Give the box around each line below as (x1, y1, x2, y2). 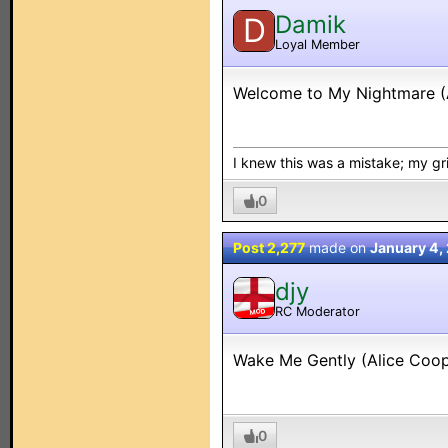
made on (305, 239, 370, 256)
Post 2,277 (233, 239, 305, 256)
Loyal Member (275, 36, 360, 52)
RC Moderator (275, 303, 360, 319)
